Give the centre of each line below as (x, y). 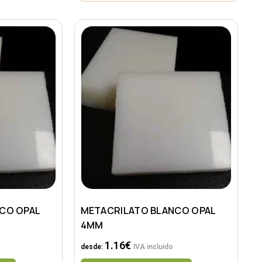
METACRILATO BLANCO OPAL (148, 211)
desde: (92, 247)
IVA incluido (153, 247)
